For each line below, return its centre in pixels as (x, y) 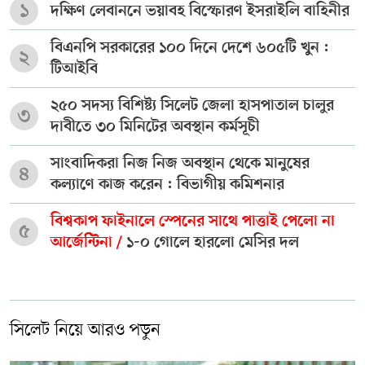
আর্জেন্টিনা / (88, 244)
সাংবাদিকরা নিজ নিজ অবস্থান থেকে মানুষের (180, 165)
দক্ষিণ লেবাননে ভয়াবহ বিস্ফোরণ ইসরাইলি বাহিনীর (200, 12)
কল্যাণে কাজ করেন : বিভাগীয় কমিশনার (167, 186)
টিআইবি (74, 70)
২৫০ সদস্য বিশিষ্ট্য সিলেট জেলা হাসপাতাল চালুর (192, 107)
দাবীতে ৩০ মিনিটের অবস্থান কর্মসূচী (155, 128)
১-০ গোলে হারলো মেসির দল (213, 244)
